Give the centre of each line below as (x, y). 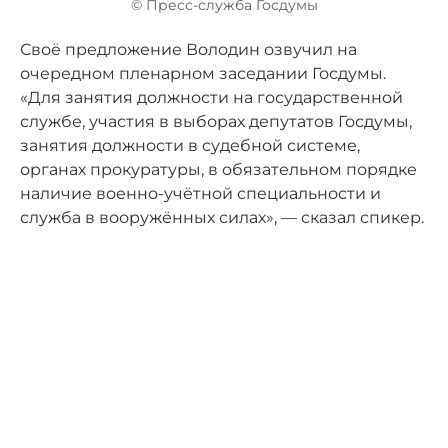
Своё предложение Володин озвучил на (188, 50)
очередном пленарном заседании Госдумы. (203, 74)
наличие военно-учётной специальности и (200, 194)
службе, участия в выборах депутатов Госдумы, (216, 122)
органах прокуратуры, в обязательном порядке (218, 170)
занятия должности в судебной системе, (190, 146)
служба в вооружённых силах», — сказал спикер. (222, 218)
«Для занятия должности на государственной (211, 98)
